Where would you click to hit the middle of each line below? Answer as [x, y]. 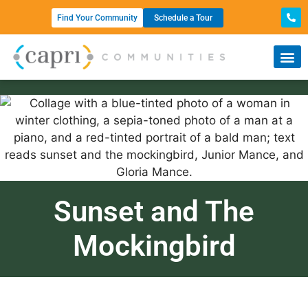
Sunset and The [154, 211]
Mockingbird [154, 245]
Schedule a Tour [184, 18]
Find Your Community [98, 18]
